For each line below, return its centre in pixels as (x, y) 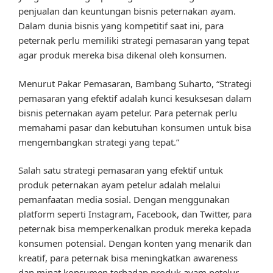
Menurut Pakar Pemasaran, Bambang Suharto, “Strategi (135, 83)
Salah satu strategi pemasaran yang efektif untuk (121, 170)
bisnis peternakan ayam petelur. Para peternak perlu (128, 112)
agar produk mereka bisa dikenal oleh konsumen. (122, 55)
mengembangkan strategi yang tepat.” (99, 142)
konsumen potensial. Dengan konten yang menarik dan (135, 243)
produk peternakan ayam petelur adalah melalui (119, 185)
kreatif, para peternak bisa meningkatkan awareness (128, 258)
